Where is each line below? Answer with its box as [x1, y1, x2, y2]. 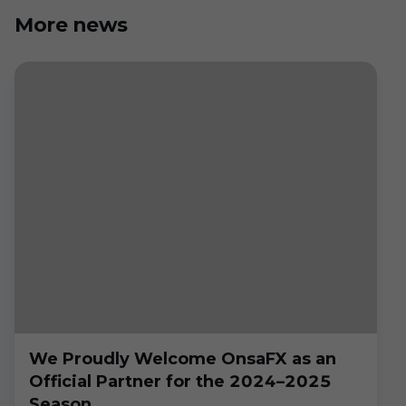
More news [14, 13, 129, 37]
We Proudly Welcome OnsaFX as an [29, 349, 336, 369]
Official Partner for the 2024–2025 [29, 372, 332, 391]
